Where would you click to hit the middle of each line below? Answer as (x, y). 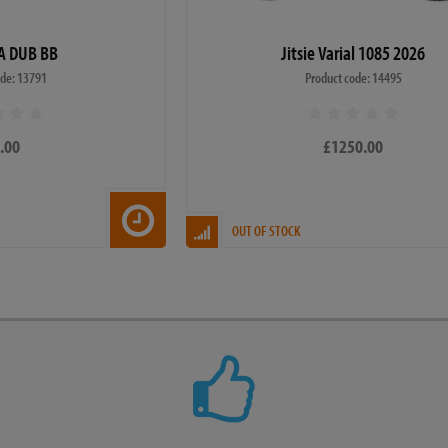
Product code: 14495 (353, 77)
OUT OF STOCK (266, 230)
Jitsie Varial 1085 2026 (353, 52)
